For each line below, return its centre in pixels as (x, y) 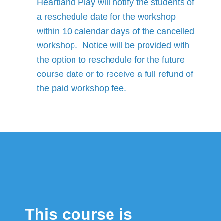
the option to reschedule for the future (111, 59)
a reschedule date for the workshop (106, 17)
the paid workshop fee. (82, 88)
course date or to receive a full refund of (115, 74)
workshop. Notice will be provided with (113, 45)
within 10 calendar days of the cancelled (116, 31)
